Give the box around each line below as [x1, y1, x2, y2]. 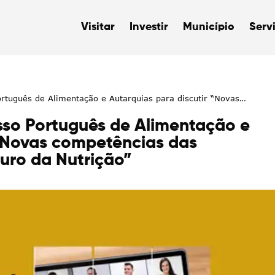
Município [192, 21, 234, 33]
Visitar [88, 21, 115, 33]
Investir [132, 21, 168, 33]
